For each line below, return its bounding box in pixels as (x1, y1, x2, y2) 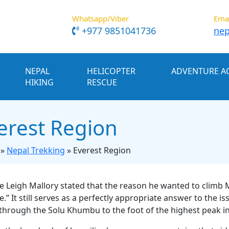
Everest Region (73, 145, 131, 156)
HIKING (25, 77, 54, 88)
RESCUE (86, 77, 117, 88)
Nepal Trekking (7, 145, 65, 156)
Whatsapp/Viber (72, 13, 129, 24)
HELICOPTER (86, 65, 135, 77)
